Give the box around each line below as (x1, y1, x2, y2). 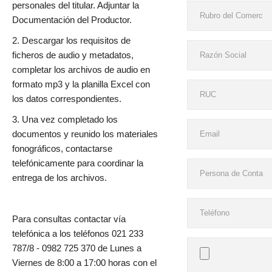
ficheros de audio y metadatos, (12, 50, 134, 61)
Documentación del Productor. (12, 15, 132, 25)
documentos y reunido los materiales (12, 129, 158, 140)
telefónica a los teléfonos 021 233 (12, 228, 143, 239)
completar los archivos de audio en (12, 64, 150, 75)
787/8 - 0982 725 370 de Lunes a (12, 243, 141, 254)
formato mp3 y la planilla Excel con (12, 79, 150, 90)
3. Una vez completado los (12, 114, 118, 125)
